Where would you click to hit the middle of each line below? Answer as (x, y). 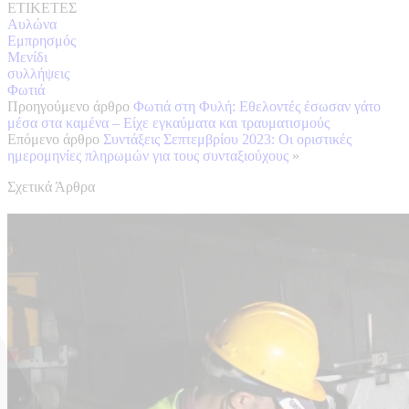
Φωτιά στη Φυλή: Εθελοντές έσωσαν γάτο (257, 106)
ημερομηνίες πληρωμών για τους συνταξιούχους (148, 155)
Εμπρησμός (42, 40)
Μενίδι (27, 57)
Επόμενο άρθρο (53, 139)
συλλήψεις (38, 73)
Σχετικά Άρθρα (51, 186)
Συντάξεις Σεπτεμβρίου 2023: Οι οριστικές (227, 139)
